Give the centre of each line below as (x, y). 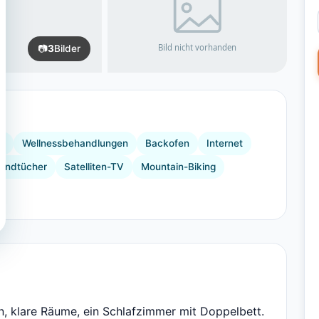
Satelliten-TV (94, 167)
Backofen (167, 143)
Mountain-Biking (178, 167)
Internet (225, 143)
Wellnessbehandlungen (75, 143)
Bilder (68, 48)
